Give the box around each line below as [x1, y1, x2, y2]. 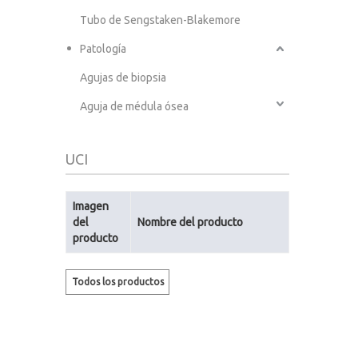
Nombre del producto [137, 216, 243, 229]
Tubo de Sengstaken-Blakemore [80, 14, 241, 27]
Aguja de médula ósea [80, 100, 189, 113]
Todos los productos [71, 276, 164, 288]
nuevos [98, 300, 133, 312]
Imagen [73, 200, 109, 213]
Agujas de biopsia [80, 71, 166, 85]
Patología [80, 42, 126, 56]
